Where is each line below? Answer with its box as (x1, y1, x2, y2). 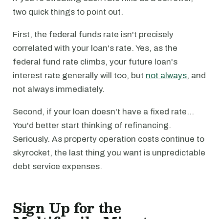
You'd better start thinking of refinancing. (13, 121, 171, 130)
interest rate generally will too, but (13, 71, 146, 80)
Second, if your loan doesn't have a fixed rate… (13, 107, 194, 116)
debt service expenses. (13, 162, 102, 171)
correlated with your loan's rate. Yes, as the (13, 44, 177, 53)
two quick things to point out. (13, 7, 123, 17)
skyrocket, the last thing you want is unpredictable (13, 148, 205, 157)
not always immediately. (13, 85, 105, 94)
